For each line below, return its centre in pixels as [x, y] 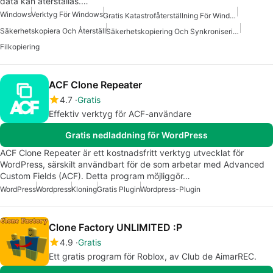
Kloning [84, 189]
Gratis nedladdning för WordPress [136, 135]
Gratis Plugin [119, 189]
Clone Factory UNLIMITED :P [115, 227]
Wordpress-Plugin [170, 189]
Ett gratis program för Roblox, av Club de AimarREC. [153, 256]
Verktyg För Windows [67, 15]
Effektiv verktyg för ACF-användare [120, 113]
